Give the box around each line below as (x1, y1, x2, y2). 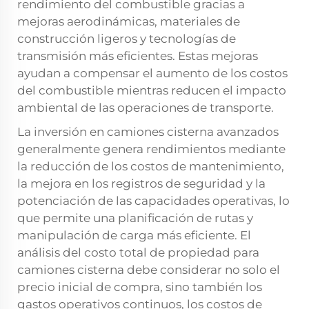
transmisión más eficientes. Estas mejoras (17, 49, 258, 63)
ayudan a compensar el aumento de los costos (17, 66, 288, 81)
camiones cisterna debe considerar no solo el (17, 263, 280, 277)
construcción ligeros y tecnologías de (17, 32, 236, 46)
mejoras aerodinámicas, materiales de (17, 14, 240, 29)
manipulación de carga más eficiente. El (17, 228, 251, 243)
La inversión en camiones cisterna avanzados (17, 125, 279, 139)
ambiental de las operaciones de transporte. (17, 101, 274, 115)
